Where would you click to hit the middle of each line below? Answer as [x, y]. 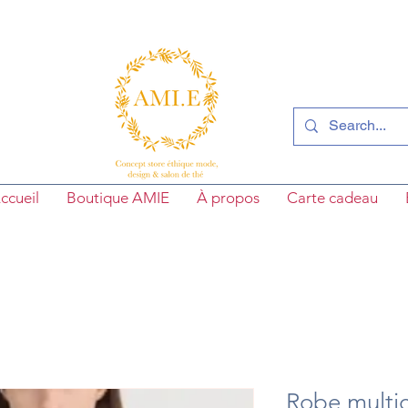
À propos [228, 197]
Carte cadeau [332, 197]
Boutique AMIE [117, 197]
